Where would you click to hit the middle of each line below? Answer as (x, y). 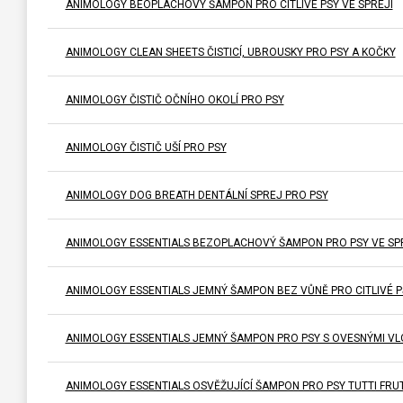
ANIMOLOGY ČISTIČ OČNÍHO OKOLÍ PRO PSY (175, 99)
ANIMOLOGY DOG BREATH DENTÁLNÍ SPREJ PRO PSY (197, 195)
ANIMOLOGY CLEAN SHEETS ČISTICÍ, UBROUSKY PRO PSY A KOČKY (230, 52)
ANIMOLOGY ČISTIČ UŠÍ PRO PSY (146, 147)
